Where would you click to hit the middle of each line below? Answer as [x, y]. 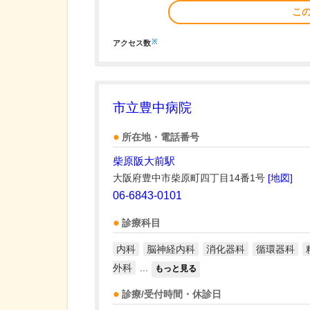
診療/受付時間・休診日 [172, 295]
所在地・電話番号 [161, 138]
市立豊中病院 [152, 108]
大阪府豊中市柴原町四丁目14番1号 [190, 178]
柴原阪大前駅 [144, 161]
